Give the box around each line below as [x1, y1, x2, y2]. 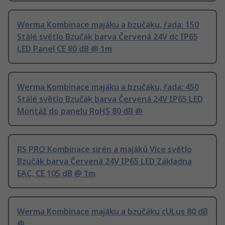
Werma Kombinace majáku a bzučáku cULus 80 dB [17, 206, 208, 217]
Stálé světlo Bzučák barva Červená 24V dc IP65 [17, 31, 198, 43]
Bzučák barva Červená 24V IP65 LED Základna [17, 156, 192, 167]
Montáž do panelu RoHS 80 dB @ [17, 105, 143, 117]
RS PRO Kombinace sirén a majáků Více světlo [17, 144, 192, 155]
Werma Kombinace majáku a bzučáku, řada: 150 [17, 19, 199, 31]
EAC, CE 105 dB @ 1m [17, 168, 95, 179]
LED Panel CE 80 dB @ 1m [17, 43, 112, 55]
